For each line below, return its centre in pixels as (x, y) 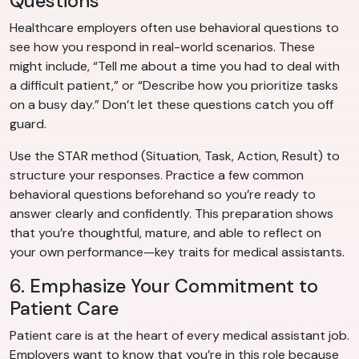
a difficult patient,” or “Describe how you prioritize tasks (174, 86)
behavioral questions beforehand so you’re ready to (163, 195)
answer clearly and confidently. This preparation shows (171, 214)
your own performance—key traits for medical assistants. (177, 252)
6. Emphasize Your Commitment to (164, 286)
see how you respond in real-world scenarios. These (162, 47)
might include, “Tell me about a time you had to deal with (175, 67)
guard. (28, 124)
